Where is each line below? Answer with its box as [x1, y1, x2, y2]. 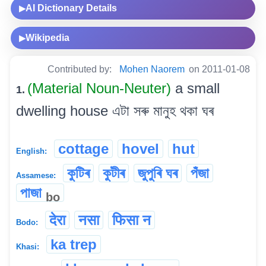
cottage [58, 141, 109, 157]
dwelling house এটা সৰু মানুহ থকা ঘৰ [16, 103, 214, 119]
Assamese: [16, 171, 56, 180]
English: [16, 147, 47, 156]
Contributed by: [47, 64, 114, 75]
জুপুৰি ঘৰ [138, 165, 178, 182]
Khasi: [16, 242, 39, 252]
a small [175, 80, 220, 97]
